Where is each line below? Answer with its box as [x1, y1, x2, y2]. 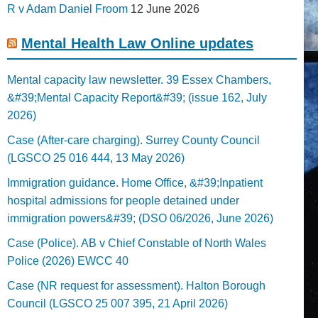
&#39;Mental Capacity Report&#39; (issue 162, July [7, 91, 267, 104]
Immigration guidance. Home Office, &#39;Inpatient [7, 176, 263, 189]
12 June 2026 [131, 2, 199, 15]
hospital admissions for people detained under [7, 194, 239, 207]
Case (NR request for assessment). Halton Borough [7, 279, 265, 292]
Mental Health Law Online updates [21, 35, 253, 51]
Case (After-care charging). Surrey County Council [7, 133, 260, 146]
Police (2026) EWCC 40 [7, 254, 128, 267]
